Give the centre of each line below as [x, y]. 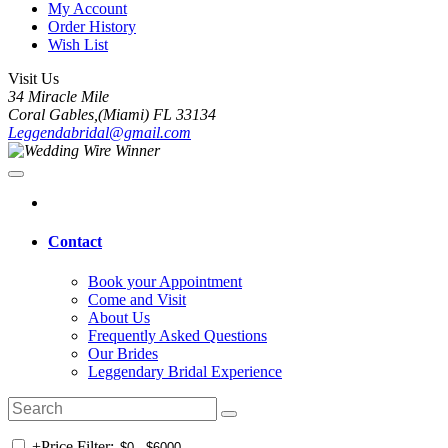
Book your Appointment [165, 281]
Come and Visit [137, 299]
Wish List [78, 44]
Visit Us [33, 78]
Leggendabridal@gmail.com [99, 132]
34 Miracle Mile [58, 96]
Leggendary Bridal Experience [185, 371]
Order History [92, 26]
